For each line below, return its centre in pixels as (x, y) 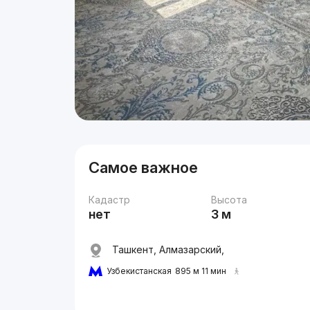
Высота (229, 200)
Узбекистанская (139, 271)
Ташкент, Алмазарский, (167, 249)
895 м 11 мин (201, 271)
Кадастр (110, 200)
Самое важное (144, 167)
